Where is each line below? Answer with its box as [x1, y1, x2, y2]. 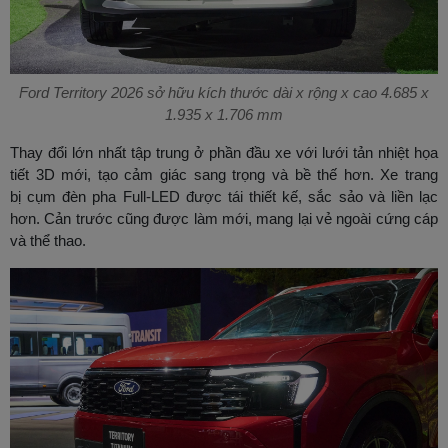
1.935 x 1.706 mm [165, 106, 283, 124]
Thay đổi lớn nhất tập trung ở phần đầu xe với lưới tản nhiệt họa [10, 144, 438, 162]
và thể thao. [10, 232, 86, 250]
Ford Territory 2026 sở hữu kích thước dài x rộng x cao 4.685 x [19, 84, 429, 102]
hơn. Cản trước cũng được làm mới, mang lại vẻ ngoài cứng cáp [10, 210, 438, 228]
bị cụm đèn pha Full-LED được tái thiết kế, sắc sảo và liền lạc [10, 188, 438, 206]
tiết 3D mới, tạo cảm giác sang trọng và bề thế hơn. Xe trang [10, 166, 438, 184]
